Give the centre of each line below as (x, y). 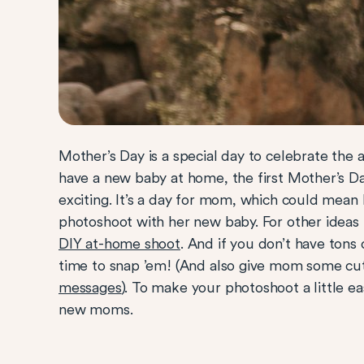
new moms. (96, 309)
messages (90, 287)
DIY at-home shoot (119, 243)
